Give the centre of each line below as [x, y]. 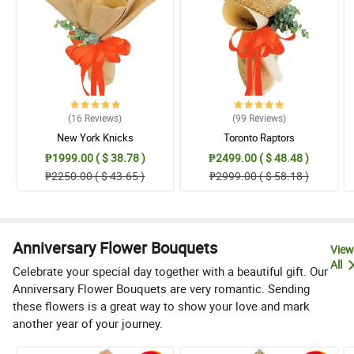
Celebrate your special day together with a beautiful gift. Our [170, 271]
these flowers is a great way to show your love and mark [161, 306]
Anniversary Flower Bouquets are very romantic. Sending [161, 289]
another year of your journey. [88, 324]
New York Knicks [95, 137]
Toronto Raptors [259, 137]
